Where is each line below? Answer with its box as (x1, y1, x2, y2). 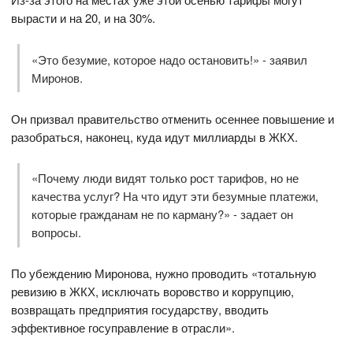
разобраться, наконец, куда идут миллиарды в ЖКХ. (11, 128, 299, 145)
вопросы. (31, 224, 81, 241)
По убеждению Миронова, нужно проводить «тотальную (11, 265, 317, 282)
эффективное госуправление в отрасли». (11, 319, 236, 336)
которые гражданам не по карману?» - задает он (31, 206, 293, 223)
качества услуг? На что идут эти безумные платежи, (31, 188, 318, 205)
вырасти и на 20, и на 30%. (11, 9, 156, 27)
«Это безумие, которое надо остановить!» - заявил (31, 50, 307, 68)
